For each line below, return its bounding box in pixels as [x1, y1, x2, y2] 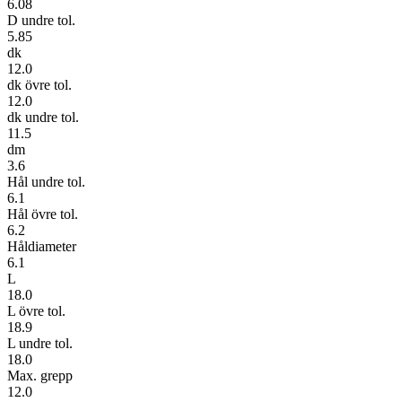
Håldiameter [7, 238, 76, 254]
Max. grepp [7, 367, 73, 383]
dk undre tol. [7, 109, 79, 125]
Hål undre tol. [7, 173, 85, 189]
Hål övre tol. [7, 205, 78, 222]
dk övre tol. [7, 76, 72, 92]
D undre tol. [7, 12, 75, 28]
